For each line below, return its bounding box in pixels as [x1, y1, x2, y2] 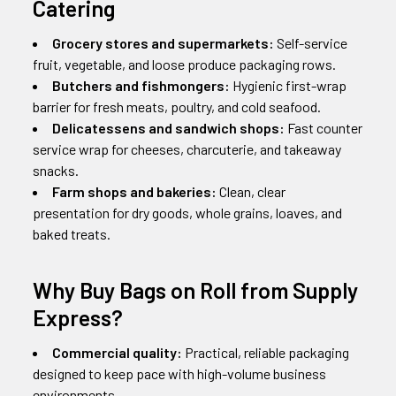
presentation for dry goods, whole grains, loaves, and [33, 204, 342, 221]
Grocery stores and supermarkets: [52, 34, 274, 51]
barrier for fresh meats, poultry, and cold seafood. [33, 98, 321, 115]
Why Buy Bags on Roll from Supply [33, 277, 358, 303]
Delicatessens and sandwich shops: [52, 119, 285, 136]
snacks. [33, 162, 79, 179]
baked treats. [33, 225, 110, 242]
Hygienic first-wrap [230, 77, 346, 94]
